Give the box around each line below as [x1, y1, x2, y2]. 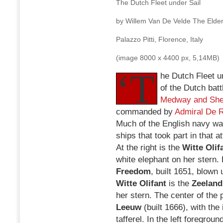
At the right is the [116, 143, 182, 152]
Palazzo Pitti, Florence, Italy [116, 35, 203, 43]
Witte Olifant [116, 179, 166, 188]
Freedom [116, 167, 151, 176]
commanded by [116, 107, 175, 116]
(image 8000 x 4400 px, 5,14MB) [116, 54, 220, 62]
